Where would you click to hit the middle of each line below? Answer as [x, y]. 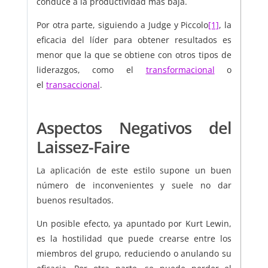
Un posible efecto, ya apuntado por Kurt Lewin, [134, 224]
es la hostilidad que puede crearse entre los [134, 239]
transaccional [73, 85]
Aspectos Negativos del [134, 128]
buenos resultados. [75, 200]
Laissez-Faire [83, 147]
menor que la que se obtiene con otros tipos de [134, 55]
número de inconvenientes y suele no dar [134, 185]
